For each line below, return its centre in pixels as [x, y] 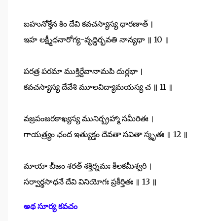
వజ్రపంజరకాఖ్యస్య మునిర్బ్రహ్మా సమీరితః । [89, 118]
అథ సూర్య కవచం [51, 206]
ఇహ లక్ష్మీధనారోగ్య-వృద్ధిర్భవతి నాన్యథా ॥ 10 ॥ [96, 39]
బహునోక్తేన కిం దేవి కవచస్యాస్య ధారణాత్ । [88, 23]
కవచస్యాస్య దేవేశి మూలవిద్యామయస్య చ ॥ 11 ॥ [98, 87]
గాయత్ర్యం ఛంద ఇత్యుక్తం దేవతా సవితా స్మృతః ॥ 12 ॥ [106, 134]
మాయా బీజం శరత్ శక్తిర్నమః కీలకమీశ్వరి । [88, 166]
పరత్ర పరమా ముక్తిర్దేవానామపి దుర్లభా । [83, 71]
